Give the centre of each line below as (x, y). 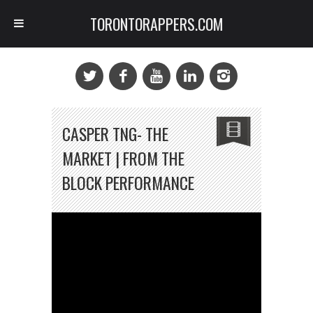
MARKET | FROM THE (123, 158)
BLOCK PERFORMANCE (128, 183)
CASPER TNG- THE (115, 134)
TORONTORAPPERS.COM (156, 24)
